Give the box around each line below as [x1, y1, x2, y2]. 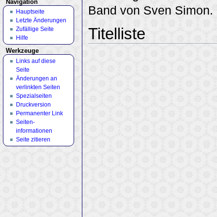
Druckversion [15, 101, 51, 108]
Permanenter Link [15, 109, 63, 117]
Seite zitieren [15, 136, 50, 143]
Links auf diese [15, 57, 56, 64]
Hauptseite [15, 8, 45, 15]
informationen [15, 127, 52, 134]
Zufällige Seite [15, 26, 54, 33]
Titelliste [88, 25, 146, 43]
